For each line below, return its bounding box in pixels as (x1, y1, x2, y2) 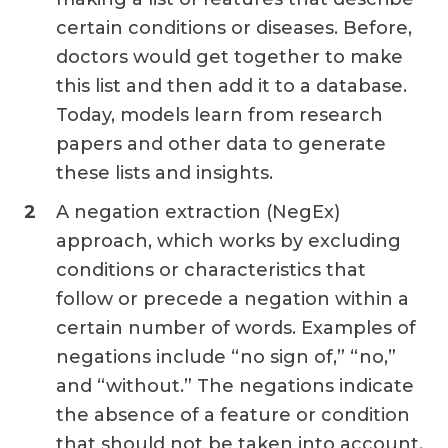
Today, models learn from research (56, 103, 383, 126)
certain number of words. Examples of (56, 316, 416, 339)
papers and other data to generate (56, 132, 386, 155)
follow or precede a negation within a (56, 287, 409, 310)
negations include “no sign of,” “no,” (56, 345, 396, 368)
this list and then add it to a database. (56, 74, 407, 97)
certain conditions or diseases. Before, (56, 16, 412, 39)
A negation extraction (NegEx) (56, 200, 340, 223)
